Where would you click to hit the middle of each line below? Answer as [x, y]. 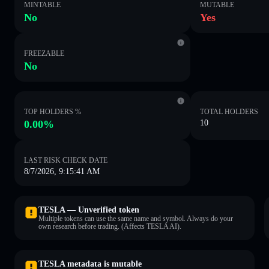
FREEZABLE [44, 53]
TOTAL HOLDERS [229, 111]
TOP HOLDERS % [53, 111]
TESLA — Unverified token [89, 210]
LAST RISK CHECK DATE [66, 160]
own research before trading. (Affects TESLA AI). [110, 226]
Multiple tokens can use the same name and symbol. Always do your [136, 218]
